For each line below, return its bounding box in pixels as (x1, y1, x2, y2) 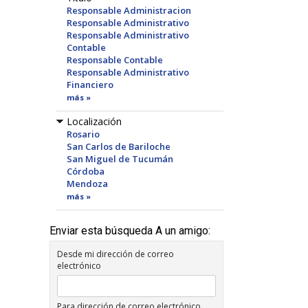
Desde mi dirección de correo (57, 248, 174, 260)
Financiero (67, 78, 113, 91)
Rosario (67, 128, 100, 140)
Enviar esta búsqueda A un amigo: (49, 224, 210, 237)
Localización (67, 115, 122, 128)
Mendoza (67, 177, 108, 190)
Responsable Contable (67, 54, 163, 66)
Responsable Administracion (67, 4, 191, 16)
